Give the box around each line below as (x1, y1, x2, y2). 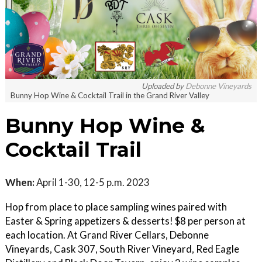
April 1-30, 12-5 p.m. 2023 (35, 176, 150, 188)
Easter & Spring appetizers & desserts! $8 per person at (5, 215, 246, 227)
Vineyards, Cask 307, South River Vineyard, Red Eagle (5, 243, 239, 255)
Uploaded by (142, 81, 185, 91)
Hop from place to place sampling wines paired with (5, 201, 227, 213)
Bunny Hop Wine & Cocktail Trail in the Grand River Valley (11, 91, 209, 100)
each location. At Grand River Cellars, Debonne (5, 229, 209, 241)
